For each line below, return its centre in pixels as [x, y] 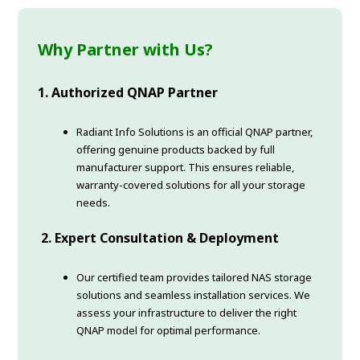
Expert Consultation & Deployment [167, 238]
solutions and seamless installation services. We [194, 295]
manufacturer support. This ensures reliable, [186, 168]
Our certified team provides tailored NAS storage [194, 278]
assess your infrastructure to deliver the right [187, 313]
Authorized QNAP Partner [135, 93]
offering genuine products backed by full [176, 150]
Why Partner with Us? [126, 50]
